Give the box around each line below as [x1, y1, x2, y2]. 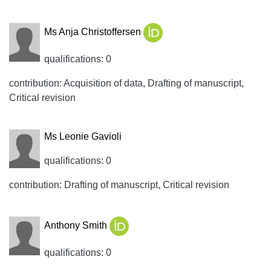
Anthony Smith [44, 220, 109, 231]
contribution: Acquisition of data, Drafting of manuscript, [9, 78, 244, 88]
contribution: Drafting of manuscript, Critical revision [9, 180, 229, 190]
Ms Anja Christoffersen [44, 27, 143, 38]
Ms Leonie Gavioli [44, 131, 122, 142]
